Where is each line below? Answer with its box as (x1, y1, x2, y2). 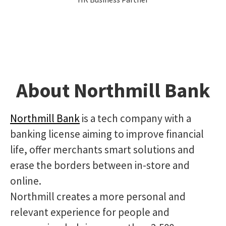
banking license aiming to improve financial (10, 127, 204, 141)
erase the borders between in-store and (10, 158, 190, 172)
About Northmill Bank (16, 78, 210, 103)
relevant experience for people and (10, 205, 169, 219)
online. (10, 174, 41, 188)
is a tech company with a (80, 111, 191, 125)
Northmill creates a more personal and (10, 190, 186, 203)
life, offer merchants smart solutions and (10, 143, 195, 156)
